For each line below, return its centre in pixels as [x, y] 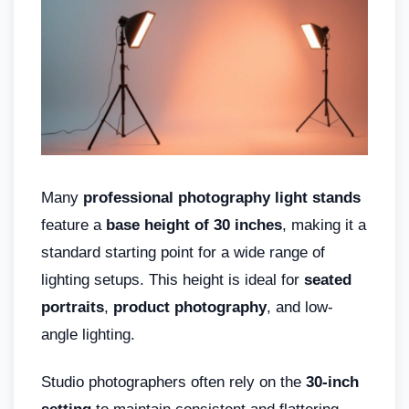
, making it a [324, 225]
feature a [73, 225]
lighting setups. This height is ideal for [173, 280]
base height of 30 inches [194, 225]
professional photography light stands [222, 198]
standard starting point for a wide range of [183, 253]
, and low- [300, 308]
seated [328, 280]
